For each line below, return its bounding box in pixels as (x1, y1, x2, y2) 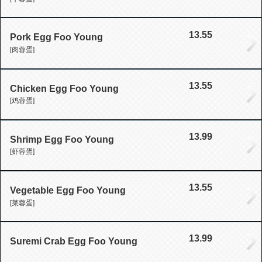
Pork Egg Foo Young (10, 32, 103, 43)
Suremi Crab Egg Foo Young (10, 236, 137, 247)
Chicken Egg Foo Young (10, 83, 119, 94)
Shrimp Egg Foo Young (10, 134, 114, 144)
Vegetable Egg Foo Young (10, 185, 126, 195)
